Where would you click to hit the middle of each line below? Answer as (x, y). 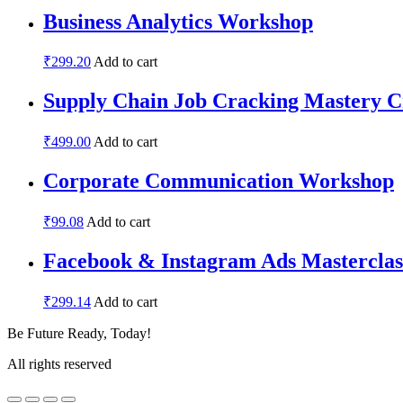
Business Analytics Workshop (178, 21)
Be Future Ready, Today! (79, 333)
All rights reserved (59, 363)
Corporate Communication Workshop (219, 181)
